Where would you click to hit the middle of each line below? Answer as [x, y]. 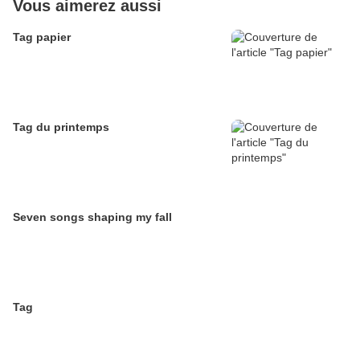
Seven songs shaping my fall [92, 217]
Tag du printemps [61, 127]
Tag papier [42, 37]
